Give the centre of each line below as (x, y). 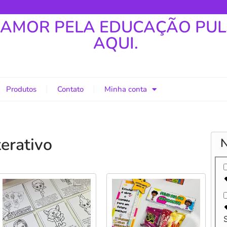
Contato (70, 89)
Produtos (21, 89)
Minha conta (126, 89)
